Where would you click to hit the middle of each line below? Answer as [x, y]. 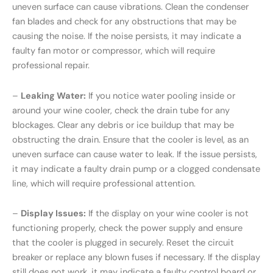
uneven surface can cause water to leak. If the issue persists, [135, 154]
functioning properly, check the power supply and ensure [127, 229]
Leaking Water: [53, 96]
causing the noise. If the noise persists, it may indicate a [127, 37]
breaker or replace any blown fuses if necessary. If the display [136, 258]
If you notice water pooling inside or [161, 96]
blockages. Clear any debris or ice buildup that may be [123, 125]
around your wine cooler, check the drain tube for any [121, 110]
